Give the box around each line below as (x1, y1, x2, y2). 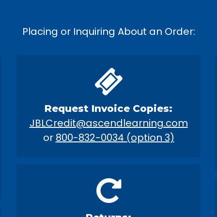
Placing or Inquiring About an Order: (22, 25, 195, 38)
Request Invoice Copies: (45, 103, 172, 114)
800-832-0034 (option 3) (55, 131, 174, 144)
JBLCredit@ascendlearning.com (29, 116, 188, 130)
